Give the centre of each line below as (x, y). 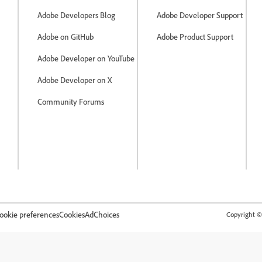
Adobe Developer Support (200, 15)
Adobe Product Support (195, 37)
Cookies (72, 214)
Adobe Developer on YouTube (86, 58)
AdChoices (102, 214)
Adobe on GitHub (65, 37)
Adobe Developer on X (75, 80)
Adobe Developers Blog (76, 15)
